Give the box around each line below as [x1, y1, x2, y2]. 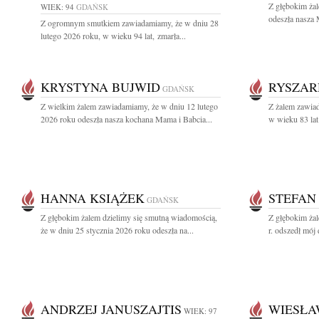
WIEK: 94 [41, 1, 74, 12]
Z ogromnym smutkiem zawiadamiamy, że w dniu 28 [41, 17, 219, 28]
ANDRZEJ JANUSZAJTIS [41, 300, 182, 318]
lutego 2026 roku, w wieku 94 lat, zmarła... [41, 30, 186, 41]
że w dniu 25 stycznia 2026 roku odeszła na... [41, 224, 194, 236]
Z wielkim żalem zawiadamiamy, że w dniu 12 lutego [41, 100, 218, 112]
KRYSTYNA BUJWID [41, 78, 160, 95]
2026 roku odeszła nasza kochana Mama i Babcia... [41, 113, 212, 125]
